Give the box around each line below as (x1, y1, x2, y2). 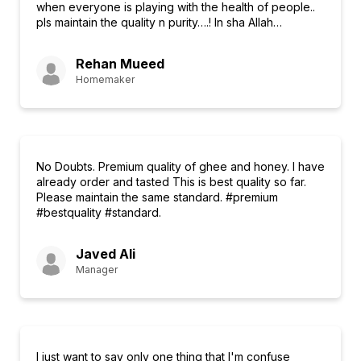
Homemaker (76, 73, 135, 85)
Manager (76, 263, 118, 276)
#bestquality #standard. (36, 205, 161, 219)
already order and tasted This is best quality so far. (36, 175, 306, 189)
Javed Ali (76, 246, 135, 262)
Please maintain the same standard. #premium (36, 190, 278, 204)
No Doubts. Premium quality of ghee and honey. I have (36, 160, 325, 173)
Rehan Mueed (76, 56, 164, 72)
